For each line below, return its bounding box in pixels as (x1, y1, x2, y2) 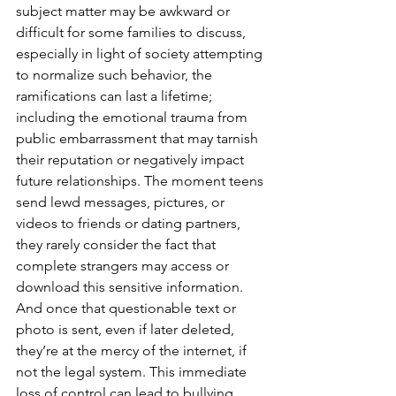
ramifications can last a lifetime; (16, 88, 216, 104)
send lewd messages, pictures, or (16, 194, 228, 210)
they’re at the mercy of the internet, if (16, 342, 250, 359)
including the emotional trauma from (16, 109, 251, 126)
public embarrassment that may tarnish (16, 130, 262, 147)
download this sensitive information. (16, 278, 247, 295)
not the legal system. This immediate (16, 363, 250, 380)
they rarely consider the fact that (16, 236, 219, 253)
